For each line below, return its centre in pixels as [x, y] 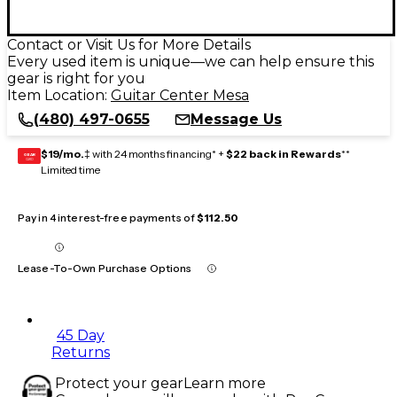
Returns [81, 352]
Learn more [225, 383]
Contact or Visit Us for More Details [129, 44]
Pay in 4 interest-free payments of [108, 217]
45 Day [81, 335]
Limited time [70, 169]
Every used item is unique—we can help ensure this [191, 61]
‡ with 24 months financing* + [155, 153]
